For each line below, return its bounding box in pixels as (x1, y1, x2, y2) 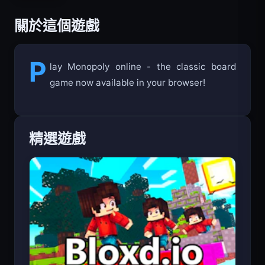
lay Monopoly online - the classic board (49, 73, 236, 85)
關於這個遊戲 (14, 29, 99, 47)
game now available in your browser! (49, 89, 205, 101)
